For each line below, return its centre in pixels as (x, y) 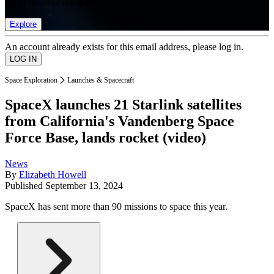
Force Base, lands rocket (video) (106, 138)
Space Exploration (31, 80)
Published (25, 186)
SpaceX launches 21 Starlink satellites (123, 105)
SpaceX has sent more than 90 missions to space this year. (116, 207)
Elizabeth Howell (53, 175)
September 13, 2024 (84, 186)
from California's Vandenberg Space (120, 121)
